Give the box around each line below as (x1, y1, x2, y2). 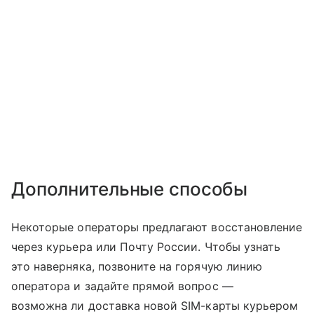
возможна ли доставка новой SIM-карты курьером (11, 298, 299, 313)
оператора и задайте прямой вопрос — (11, 278, 233, 293)
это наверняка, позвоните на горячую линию (11, 259, 262, 273)
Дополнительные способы (11, 177, 248, 200)
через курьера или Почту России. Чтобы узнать (11, 239, 281, 254)
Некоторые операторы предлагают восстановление (11, 219, 303, 234)
